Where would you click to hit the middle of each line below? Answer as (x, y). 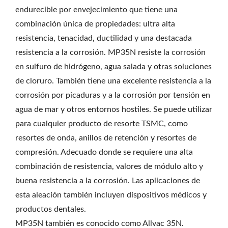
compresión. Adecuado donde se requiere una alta (104, 152)
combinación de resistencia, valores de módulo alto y (109, 166)
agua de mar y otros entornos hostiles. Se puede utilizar (114, 109)
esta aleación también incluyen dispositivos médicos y (111, 195)
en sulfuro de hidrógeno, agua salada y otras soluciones (113, 67)
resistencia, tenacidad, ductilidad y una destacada (104, 38)
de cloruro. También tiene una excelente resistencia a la (113, 81)
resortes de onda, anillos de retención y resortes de (106, 138)
